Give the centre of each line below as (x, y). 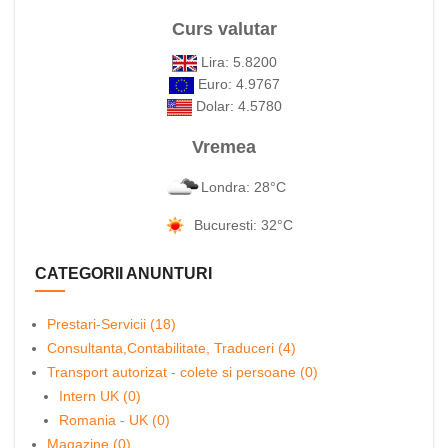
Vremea (224, 147)
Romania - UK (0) (114, 420)
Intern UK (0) (100, 396)
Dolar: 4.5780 (236, 106)
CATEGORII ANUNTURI (123, 273)
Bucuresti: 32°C (243, 224)
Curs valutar (224, 29)
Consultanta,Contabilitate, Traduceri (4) (171, 348)
